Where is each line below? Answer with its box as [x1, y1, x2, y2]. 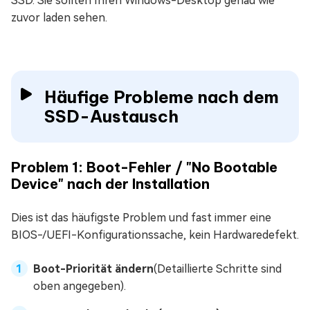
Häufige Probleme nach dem [44, 86, 279, 108]
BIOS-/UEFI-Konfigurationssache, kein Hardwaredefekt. [11, 228, 299, 242]
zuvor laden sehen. [11, 11, 107, 25]
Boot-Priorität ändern [33, 262, 154, 276]
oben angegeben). [33, 280, 126, 293]
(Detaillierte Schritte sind [154, 262, 282, 276]
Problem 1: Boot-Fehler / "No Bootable [11, 158, 277, 176]
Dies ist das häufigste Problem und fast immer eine [11, 211, 271, 225]
